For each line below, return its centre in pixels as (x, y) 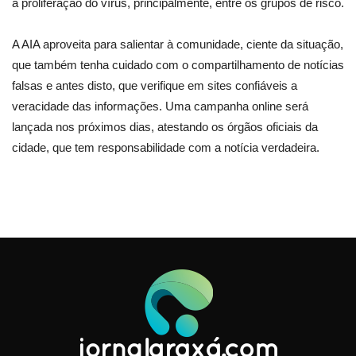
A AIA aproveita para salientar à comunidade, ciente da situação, (178, 44)
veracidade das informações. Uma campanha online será (160, 106)
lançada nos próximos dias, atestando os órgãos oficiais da (165, 126)
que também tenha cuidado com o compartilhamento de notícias (178, 64)
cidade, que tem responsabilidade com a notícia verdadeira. (166, 147)
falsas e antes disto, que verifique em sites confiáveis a (155, 85)
